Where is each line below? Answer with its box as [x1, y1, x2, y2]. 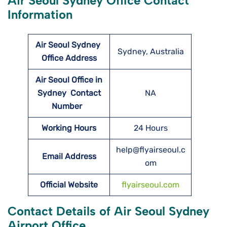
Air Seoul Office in [35, 75, 102, 85]
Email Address [42, 152, 96, 162]
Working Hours [42, 123, 96, 133]
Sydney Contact [37, 88, 101, 98]
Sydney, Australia [117, 47, 184, 57]
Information [8, 7, 72, 22]
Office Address [41, 53, 97, 63]
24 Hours [133, 123, 168, 133]
